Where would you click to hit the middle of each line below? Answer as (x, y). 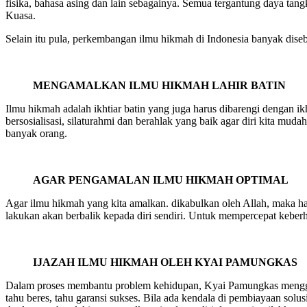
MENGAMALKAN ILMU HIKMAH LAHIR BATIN (159, 85)
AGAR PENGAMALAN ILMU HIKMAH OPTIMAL (161, 180)
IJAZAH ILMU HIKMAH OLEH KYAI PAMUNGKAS (165, 262)
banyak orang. (36, 133)
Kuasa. (21, 15)
